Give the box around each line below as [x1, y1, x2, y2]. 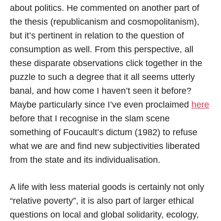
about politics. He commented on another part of [10, 2, 199, 13]
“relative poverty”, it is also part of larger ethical [10, 195, 194, 206]
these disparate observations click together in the [10, 58, 202, 68]
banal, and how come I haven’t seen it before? [10, 85, 191, 96]
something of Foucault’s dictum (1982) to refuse [10, 127, 197, 137]
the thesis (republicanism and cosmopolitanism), [10, 16, 199, 27]
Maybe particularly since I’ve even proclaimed [10, 99, 191, 110]
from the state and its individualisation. [10, 154, 160, 165]
